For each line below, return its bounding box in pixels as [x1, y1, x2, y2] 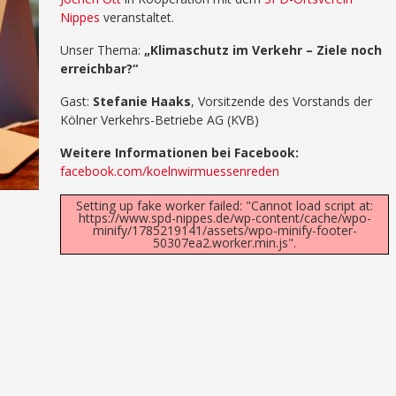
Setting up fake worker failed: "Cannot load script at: [76, 197, 373, 214]
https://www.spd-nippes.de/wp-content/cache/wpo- [78, 209, 371, 226]
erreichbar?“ [60, 60, 138, 77]
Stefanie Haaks [93, 93, 191, 110]
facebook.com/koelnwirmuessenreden [60, 163, 279, 179]
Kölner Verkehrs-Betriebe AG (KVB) [60, 111, 259, 128]
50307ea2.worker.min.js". [153, 234, 296, 251]
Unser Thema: [60, 42, 144, 58]
